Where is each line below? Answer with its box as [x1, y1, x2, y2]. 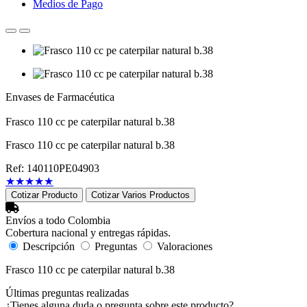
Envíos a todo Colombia [5, 214, 110, 226]
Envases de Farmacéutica [5, 91, 114, 103]
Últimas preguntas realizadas [5, 287, 129, 299]
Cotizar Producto [11, 190, 77, 200]
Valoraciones [157, 241, 212, 252]
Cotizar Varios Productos [91, 190, 190, 200]
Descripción [23, 241, 75, 252]
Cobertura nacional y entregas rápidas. [5, 227, 171, 238]
